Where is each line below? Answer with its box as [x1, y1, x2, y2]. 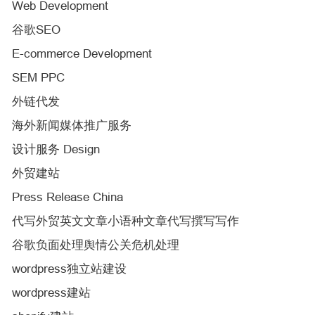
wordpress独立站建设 [12, 262, 127, 276]
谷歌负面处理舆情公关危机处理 [12, 238, 179, 252]
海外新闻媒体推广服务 [12, 118, 131, 132]
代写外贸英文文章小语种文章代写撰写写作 [12, 214, 239, 228]
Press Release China [12, 190, 123, 204]
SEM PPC [12, 70, 65, 84]
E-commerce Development [12, 46, 152, 60]
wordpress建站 [12, 285, 91, 300]
